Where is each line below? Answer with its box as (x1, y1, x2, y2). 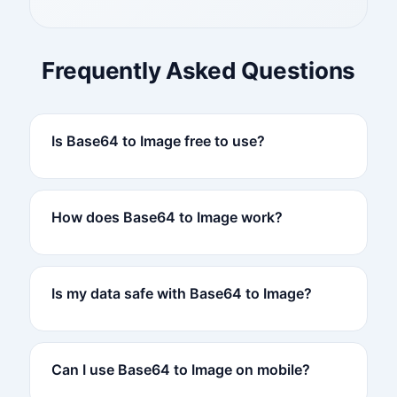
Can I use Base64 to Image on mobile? (51, 360, 310, 378)
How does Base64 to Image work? (51, 207, 283, 226)
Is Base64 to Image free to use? (51, 131, 265, 150)
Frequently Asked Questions (41, 56, 356, 84)
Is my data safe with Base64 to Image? (51, 284, 312, 302)
